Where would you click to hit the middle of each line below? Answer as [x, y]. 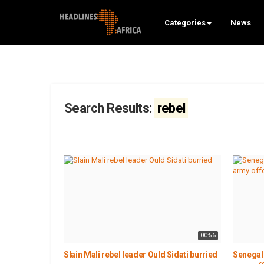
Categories [185, 23]
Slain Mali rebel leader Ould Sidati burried [141, 255]
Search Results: [110, 108]
